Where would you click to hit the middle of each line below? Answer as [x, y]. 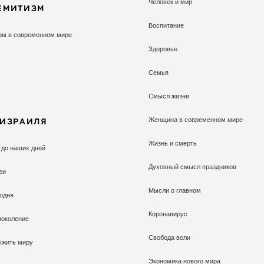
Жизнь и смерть [172, 143]
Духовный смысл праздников [192, 167]
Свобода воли [169, 237]
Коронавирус [168, 214]
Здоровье [163, 49]
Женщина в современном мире [195, 120]
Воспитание [166, 25]
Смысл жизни [169, 96]
